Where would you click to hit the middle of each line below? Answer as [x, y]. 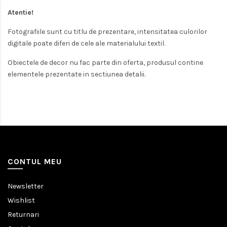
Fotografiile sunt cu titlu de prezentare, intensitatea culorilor [107, 31]
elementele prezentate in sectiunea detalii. [77, 74]
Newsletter [26, 186]
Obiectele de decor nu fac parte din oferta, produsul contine [105, 62]
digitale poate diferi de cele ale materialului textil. [86, 43]
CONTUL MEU [35, 161]
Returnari [23, 214]
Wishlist [21, 200]
